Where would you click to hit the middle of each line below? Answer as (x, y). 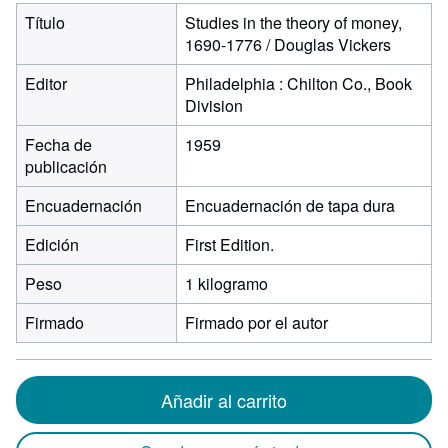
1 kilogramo (226, 283)
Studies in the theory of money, (293, 22)
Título (45, 22)
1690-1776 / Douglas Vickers (288, 44)
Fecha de (58, 144)
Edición (52, 244)
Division (214, 105)
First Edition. (229, 244)
